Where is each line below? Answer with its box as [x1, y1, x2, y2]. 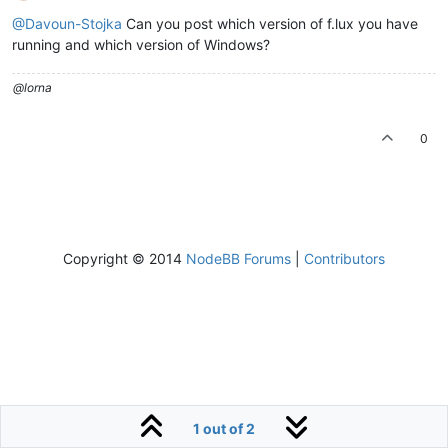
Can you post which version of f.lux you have [122, 14, 418, 32]
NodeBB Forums [186, 249, 291, 267]
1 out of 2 [193, 420, 255, 437]
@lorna [13, 79, 52, 95]
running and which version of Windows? [12, 35, 270, 53]
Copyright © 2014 [63, 249, 186, 267]
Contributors [304, 249, 385, 267]
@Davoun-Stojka [12, 14, 122, 32]
